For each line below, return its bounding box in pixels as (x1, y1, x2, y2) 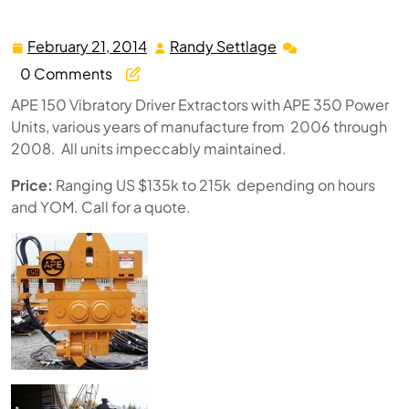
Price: (11, 175, 53, 194)
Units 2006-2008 (141, 3, 268, 22)
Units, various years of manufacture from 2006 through (11, 117, 387, 136)
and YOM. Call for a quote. (11, 197, 191, 216)
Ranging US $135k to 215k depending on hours (53, 175, 375, 194)
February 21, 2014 (27, 37, 147, 56)
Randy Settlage (170, 37, 277, 56)
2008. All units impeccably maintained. (11, 139, 287, 158)
